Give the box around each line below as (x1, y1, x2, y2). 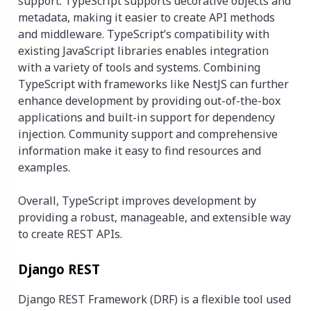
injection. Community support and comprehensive (18, 126, 278, 142)
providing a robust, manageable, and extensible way (18, 210, 291, 226)
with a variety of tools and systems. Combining (18, 60, 260, 76)
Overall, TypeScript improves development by (18, 193, 256, 209)
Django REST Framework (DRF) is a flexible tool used (18, 292, 291, 308)
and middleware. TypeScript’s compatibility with (18, 26, 269, 42)
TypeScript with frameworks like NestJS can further (18, 76, 289, 92)
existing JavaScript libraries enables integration (18, 43, 269, 59)
